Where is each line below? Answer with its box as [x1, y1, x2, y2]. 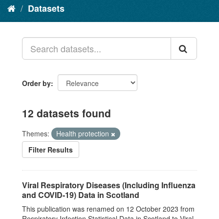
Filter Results [28, 145, 73, 154]
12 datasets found [22, 106, 111, 120]
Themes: [22, 129, 49, 138]
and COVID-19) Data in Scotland [22, 189, 139, 200]
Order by [22, 78, 51, 88]
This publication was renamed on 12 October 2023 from [22, 204, 195, 214]
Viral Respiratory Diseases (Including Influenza [22, 179, 196, 191]
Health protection [56, 129, 111, 138]
